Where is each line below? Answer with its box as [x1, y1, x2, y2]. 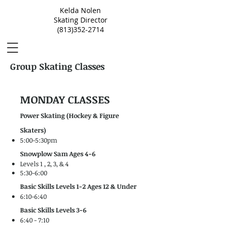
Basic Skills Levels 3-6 [20, 205, 86, 214]
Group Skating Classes [10, 60, 104, 72]
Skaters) [20, 126, 46, 135]
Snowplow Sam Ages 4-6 [20, 149, 95, 158]
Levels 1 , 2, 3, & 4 [20, 159, 69, 168]
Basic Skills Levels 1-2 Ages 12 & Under [20, 182, 137, 191]
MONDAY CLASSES [20, 92, 110, 106]
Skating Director [53, 15, 107, 25]
